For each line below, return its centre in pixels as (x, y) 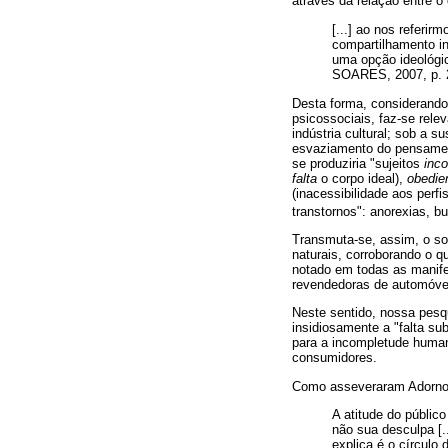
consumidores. (334, 358)
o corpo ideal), (362, 178)
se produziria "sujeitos (358, 163)
